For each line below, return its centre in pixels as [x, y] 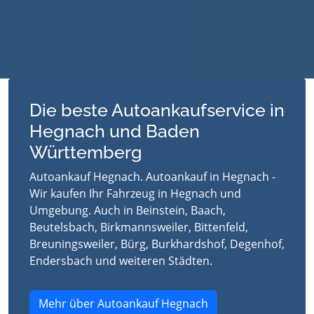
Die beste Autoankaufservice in [157, 110]
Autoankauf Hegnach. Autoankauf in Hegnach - [152, 177]
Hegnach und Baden [115, 131]
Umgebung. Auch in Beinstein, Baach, [128, 210]
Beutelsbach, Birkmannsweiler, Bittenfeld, [139, 227]
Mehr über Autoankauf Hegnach [123, 303]
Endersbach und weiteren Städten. [121, 261]
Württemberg [86, 152]
